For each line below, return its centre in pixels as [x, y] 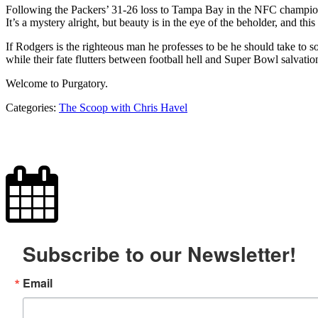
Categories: [32, 108]
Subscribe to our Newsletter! [159, 254]
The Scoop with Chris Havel [123, 108]
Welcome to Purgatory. [57, 84]
